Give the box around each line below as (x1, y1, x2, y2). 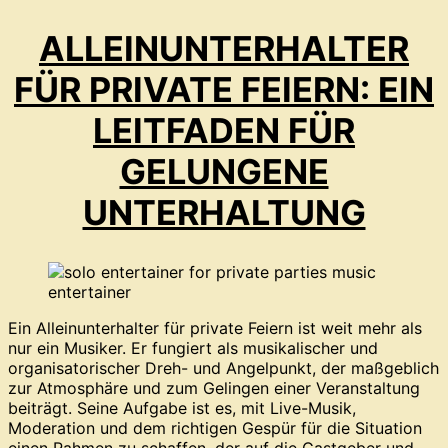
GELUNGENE (119, 151, 329, 193)
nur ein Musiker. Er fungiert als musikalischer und (8, 337, 378, 358)
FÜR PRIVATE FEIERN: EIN (14, 69, 434, 111)
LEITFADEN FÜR (93, 110, 355, 152)
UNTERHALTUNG (82, 192, 366, 234)
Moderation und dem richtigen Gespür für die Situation (8, 417, 422, 438)
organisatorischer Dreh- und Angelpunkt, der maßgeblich (8, 357, 439, 378)
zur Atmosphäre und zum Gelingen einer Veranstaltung (8, 377, 420, 398)
